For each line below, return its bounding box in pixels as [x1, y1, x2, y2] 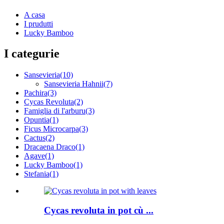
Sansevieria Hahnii [44, 79, 103, 88]
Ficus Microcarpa [24, 124, 79, 133]
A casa [24, 10, 45, 19]
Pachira [24, 88, 47, 97]
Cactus [24, 133, 45, 142]
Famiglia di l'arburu [24, 106, 85, 115]
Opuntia [24, 115, 49, 124]
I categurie [4, 47, 59, 60]
